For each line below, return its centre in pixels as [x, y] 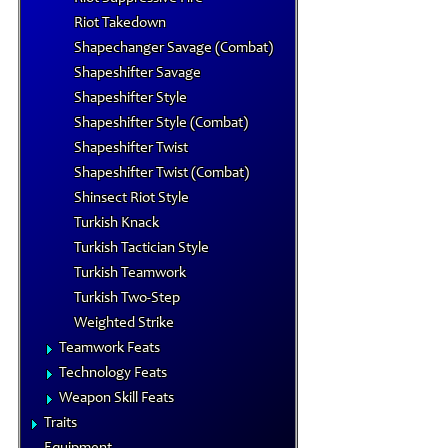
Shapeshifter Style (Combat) [161, 123]
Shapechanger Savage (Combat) [173, 48]
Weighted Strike [124, 323]
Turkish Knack [116, 223]
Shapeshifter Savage [137, 73]
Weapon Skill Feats [116, 398]
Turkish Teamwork [130, 273]
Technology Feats [113, 373]
